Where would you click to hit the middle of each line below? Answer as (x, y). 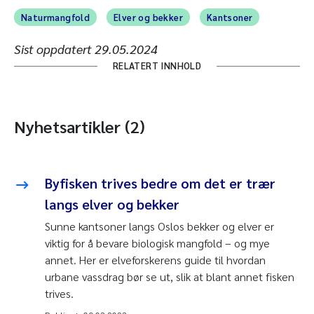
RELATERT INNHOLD (157, 65)
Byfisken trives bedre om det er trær (160, 183)
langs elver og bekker (112, 204)
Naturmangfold (56, 17)
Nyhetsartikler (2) (80, 126)
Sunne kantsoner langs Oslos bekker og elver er (159, 226)
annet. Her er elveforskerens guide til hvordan (155, 259)
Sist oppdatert (54, 48)
